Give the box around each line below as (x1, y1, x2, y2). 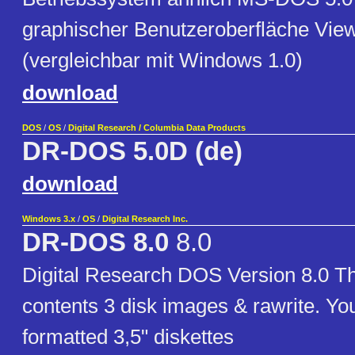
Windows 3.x (22, 214, 75, 224)
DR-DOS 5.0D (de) (22, 137, 242, 166)
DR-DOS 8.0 (22, 228, 169, 258)
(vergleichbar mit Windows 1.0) (22, 48, 303, 73)
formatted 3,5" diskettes (22, 325, 234, 349)
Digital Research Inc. (102, 214, 188, 224)
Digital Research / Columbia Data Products (68, 123, 246, 133)
